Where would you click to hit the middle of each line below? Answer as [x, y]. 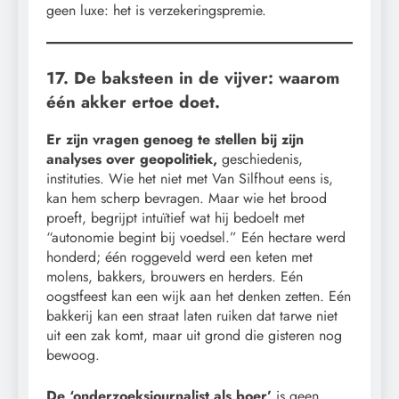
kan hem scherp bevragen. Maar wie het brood [187, 199]
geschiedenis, [262, 159]
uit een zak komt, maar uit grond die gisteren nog [194, 336]
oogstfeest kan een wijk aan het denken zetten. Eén [199, 297]
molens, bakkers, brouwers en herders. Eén [175, 277]
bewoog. [73, 355]
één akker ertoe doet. [133, 102]
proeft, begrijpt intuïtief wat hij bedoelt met [175, 218]
